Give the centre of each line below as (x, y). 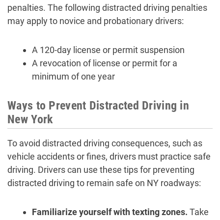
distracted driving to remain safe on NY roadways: (104, 183)
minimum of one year (73, 76)
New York (30, 119)
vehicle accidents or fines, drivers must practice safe (109, 156)
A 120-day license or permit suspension (108, 50)
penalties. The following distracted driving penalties (107, 8)
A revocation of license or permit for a (105, 63)
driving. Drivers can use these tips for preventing (101, 170)
